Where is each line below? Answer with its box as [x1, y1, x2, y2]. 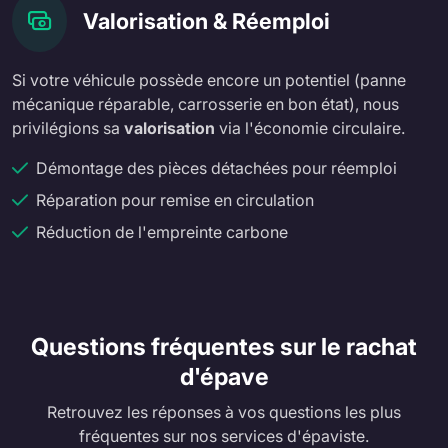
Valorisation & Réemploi [83, 7, 330, 34]
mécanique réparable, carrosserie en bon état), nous [12, 94, 399, 115]
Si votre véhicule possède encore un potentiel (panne [12, 70, 406, 91]
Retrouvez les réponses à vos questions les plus [47, 402, 401, 423]
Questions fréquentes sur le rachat [31, 332, 417, 362]
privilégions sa [12, 118, 124, 139]
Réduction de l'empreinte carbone [36, 222, 288, 243]
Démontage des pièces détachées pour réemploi [36, 158, 397, 179]
